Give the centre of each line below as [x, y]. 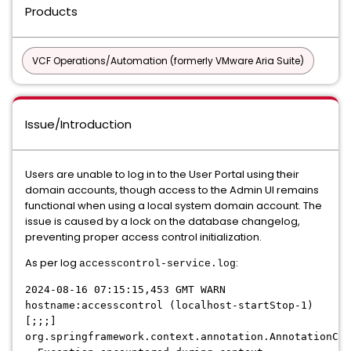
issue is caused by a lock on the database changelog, [163, 221]
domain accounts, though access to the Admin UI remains [172, 190]
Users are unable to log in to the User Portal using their [162, 174]
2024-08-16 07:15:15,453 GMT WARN [128, 289]
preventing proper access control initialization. [143, 237]
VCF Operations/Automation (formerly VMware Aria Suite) [168, 61]
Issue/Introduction [78, 124]
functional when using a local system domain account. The [174, 206]
